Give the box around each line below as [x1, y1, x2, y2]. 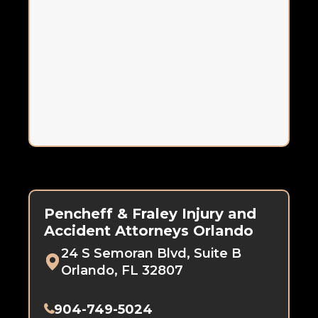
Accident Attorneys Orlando [44, 222, 253, 240]
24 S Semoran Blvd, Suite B [61, 246, 241, 262]
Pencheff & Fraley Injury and [44, 205, 256, 223]
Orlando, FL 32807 [61, 263, 183, 279]
